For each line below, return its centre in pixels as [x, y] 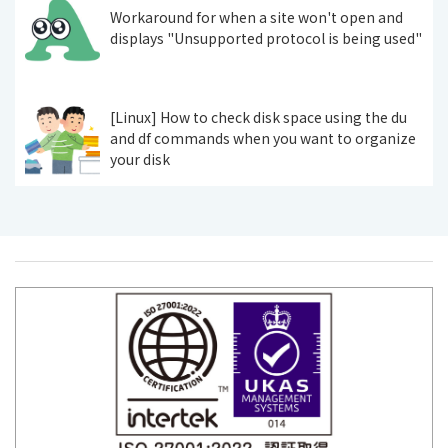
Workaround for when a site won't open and [256, 16]
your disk [140, 159]
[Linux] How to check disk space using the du [258, 117]
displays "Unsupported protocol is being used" [266, 37]
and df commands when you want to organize [263, 138]
